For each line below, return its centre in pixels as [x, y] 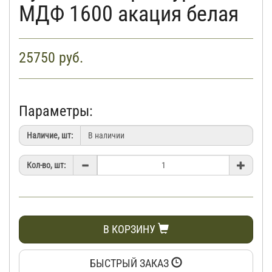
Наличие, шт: [50, 135]
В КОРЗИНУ [131, 229]
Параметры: [56, 111]
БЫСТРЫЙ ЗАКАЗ [131, 263]
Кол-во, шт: [46, 165]
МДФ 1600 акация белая [129, 14]
